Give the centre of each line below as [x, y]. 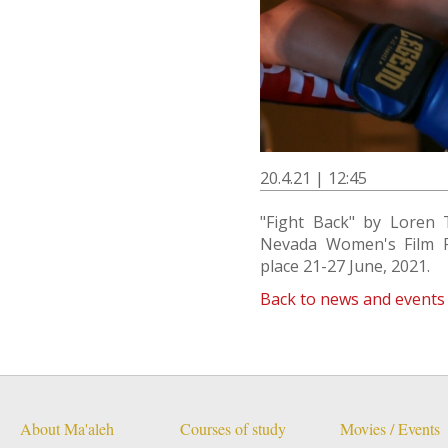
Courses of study [233, 429]
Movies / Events [390, 429]
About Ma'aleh [67, 429]
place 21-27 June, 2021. [345, 266]
